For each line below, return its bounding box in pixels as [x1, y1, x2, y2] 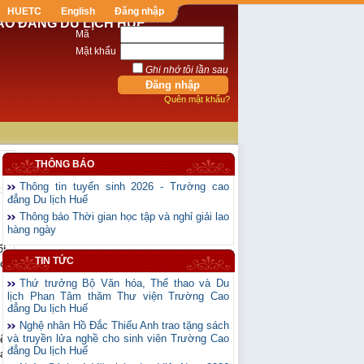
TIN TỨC [35, 255, 74, 266]
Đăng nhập [115, 6, 164, 17]
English [61, 6, 95, 17]
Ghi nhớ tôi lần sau [145, 64, 228, 76]
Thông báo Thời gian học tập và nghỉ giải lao [19, 210, 229, 223]
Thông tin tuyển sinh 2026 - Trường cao [19, 180, 229, 193]
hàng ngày [7, 223, 56, 236]
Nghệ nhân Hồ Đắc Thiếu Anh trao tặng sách [19, 319, 229, 331]
